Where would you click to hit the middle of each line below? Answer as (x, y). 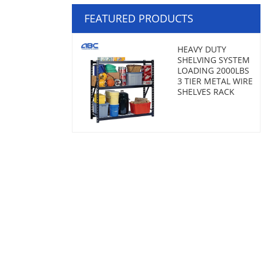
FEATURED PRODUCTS (139, 18)
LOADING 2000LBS (213, 70)
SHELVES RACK (206, 92)
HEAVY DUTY (202, 49)
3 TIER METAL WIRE (215, 81)
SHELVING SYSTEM (214, 60)
